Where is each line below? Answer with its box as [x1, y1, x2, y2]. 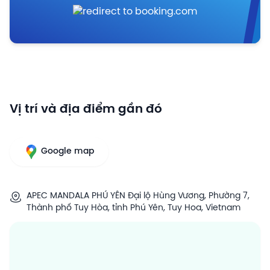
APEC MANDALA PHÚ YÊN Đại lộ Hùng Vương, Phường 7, [27, 191, 250, 201]
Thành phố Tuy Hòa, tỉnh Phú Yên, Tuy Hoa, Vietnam [27, 203, 240, 213]
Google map [41, 146, 94, 156]
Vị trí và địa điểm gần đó [10, 102, 162, 116]
